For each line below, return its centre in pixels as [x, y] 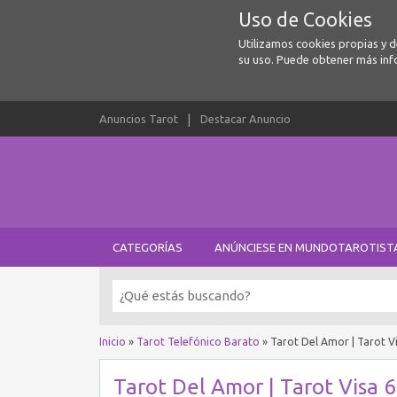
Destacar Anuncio [245, 119]
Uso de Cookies [305, 19]
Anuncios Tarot [139, 119]
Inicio [113, 342]
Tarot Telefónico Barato [198, 342]
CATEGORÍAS [148, 247]
